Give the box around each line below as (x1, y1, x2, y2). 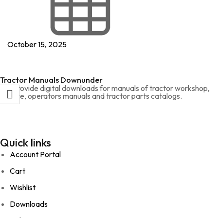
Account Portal (10, 149, 61, 159)
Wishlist (10, 182, 36, 192)
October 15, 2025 (7, 39, 67, 49)
